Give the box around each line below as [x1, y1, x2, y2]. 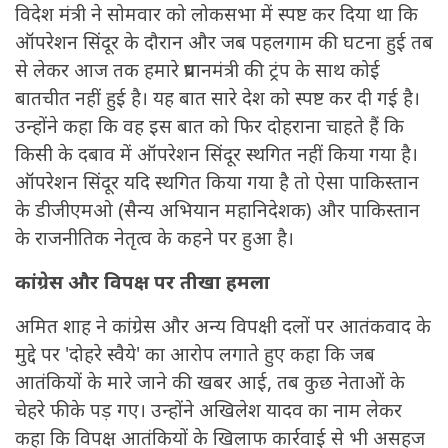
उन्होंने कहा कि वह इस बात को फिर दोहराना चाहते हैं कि [15, 113, 404, 140]
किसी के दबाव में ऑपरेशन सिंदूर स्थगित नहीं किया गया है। [15, 141, 418, 168]
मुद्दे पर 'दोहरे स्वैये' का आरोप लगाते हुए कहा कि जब [15, 341, 375, 368]
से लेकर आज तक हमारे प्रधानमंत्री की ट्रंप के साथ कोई [15, 57, 380, 84]
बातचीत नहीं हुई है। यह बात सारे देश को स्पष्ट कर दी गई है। [15, 85, 420, 112]
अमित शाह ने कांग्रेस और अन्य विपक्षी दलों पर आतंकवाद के [15, 313, 431, 340]
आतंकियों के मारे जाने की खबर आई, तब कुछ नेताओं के [15, 369, 405, 396]
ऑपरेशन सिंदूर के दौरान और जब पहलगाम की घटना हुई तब [15, 29, 433, 56]
